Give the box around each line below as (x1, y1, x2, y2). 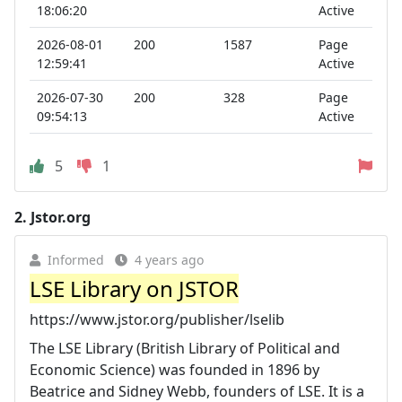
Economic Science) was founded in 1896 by (30, 359, 319, 380)
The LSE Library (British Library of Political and (30, 337, 340, 358)
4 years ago (135, 250, 204, 268)
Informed (48, 250, 104, 268)
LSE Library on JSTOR (30, 273, 239, 303)
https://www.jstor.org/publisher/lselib (30, 309, 284, 329)
